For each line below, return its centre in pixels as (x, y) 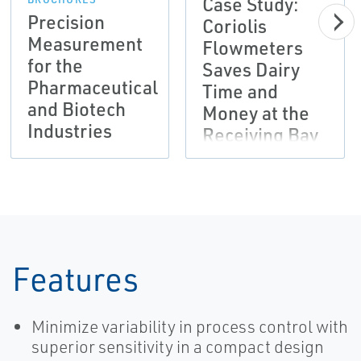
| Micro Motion (264, 157)
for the (55, 66)
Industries (69, 131)
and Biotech (76, 109)
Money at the (256, 113)
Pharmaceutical (92, 87)
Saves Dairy (251, 70)
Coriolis (235, 26)
